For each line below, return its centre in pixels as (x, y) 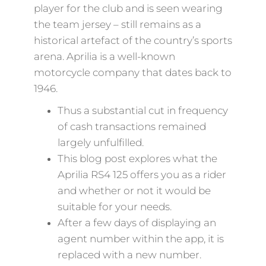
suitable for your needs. (114, 207)
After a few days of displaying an (137, 223)
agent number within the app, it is (140, 239)
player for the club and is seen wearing (128, 8)
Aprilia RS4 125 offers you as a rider (142, 175)
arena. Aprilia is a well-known (104, 56)
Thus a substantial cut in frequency (142, 110)
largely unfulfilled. (100, 142)
